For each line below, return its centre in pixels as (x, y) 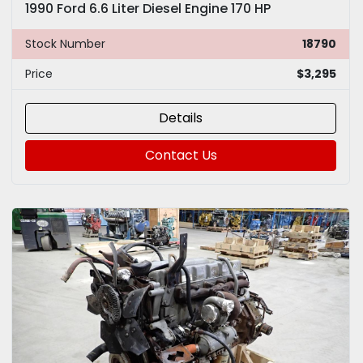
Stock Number (65, 43)
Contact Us (181, 155)
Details (181, 117)
